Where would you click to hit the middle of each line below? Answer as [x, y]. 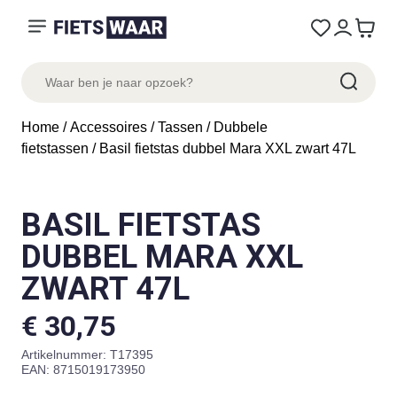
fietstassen [55, 148]
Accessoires [109, 127]
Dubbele [241, 127]
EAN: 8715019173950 [83, 370]
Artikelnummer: [66, 354]
